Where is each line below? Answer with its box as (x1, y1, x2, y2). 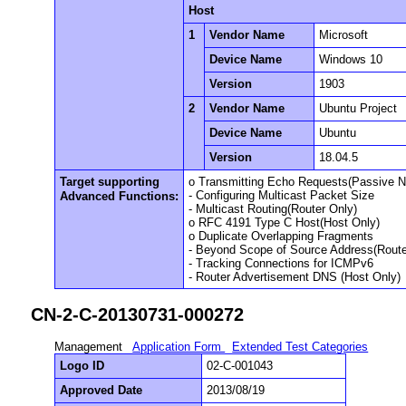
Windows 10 (319, 52, 383, 66)
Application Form (132, 340, 226, 354)
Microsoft (319, 27, 369, 42)
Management (54, 340, 127, 354)
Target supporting (60, 174, 160, 188)
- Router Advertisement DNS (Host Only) (188, 269, 401, 284)
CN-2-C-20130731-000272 (30, 304, 244, 324)
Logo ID (60, 359, 105, 373)
